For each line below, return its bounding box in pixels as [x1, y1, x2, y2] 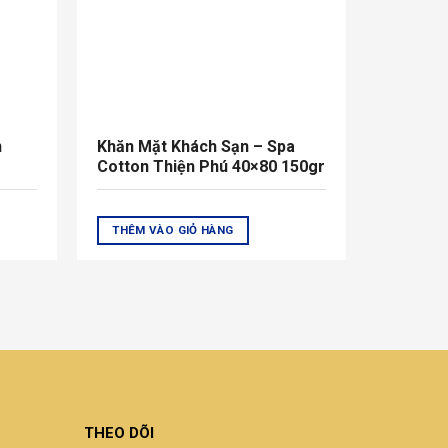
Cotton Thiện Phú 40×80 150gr [96, 156, 325, 176]
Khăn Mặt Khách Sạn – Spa [96, 136, 295, 156]
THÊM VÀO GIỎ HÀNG [112, 223, 234, 238]
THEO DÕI [83, 424, 154, 443]
